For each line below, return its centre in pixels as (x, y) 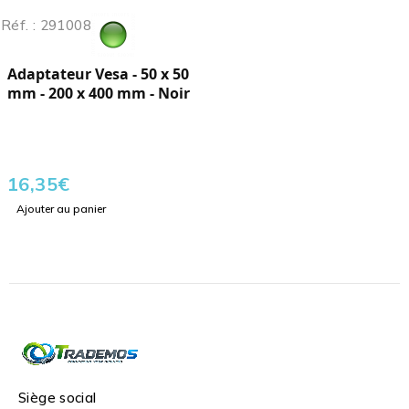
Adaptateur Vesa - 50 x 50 (98, 74)
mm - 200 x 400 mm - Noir (99, 94)
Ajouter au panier (61, 209)
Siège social (58, 398)
